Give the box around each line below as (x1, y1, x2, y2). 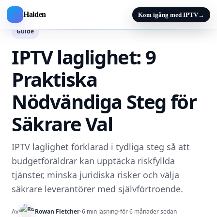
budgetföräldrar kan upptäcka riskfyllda (12, 155, 175, 167)
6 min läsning (82, 207, 118, 216)
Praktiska (12, 66, 97, 93)
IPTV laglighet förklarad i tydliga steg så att (12, 141, 190, 153)
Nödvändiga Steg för (12, 88, 197, 115)
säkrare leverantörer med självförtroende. (12, 183, 183, 195)
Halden (23, 10, 46, 18)
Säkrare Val (12, 110, 113, 137)
